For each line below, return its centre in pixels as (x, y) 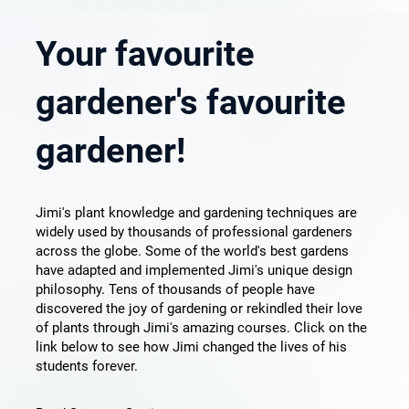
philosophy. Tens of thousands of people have (175, 290)
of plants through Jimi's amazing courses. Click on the (201, 328)
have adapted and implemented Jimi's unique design (194, 271)
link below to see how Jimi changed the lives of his (191, 347)
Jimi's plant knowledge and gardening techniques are (196, 213)
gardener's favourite (190, 103)
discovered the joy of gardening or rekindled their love (199, 309)
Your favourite (145, 54)
